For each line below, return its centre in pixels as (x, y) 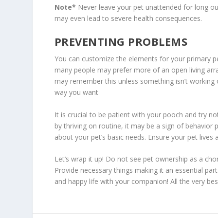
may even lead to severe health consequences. (128, 18)
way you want (76, 92)
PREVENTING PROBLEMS (121, 42)
